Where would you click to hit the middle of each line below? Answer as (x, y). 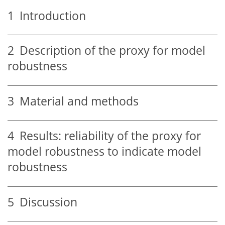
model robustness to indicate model (104, 152)
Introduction (50, 16)
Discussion (46, 202)
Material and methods (76, 101)
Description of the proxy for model (110, 51)
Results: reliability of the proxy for (107, 136)
